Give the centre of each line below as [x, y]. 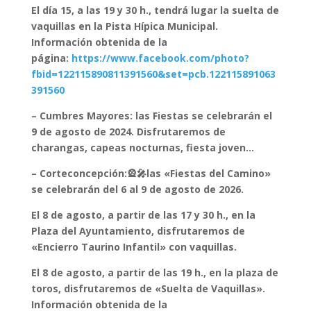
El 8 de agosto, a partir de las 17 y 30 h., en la [143, 215]
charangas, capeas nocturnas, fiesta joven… [142, 148]
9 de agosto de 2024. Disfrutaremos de [128, 132]
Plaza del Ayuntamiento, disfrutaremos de [138, 231]
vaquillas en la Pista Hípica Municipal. [124, 26]
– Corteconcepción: [79, 173]
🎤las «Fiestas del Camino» [203, 173]
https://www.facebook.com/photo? [160, 58]
